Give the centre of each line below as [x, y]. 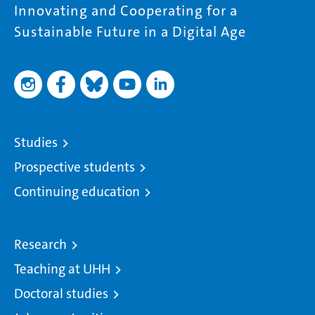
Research [40, 245]
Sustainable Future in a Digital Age [130, 32]
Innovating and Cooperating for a [126, 11]
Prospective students [75, 167]
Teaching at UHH [62, 269]
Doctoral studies [61, 294]
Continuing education [77, 192]
